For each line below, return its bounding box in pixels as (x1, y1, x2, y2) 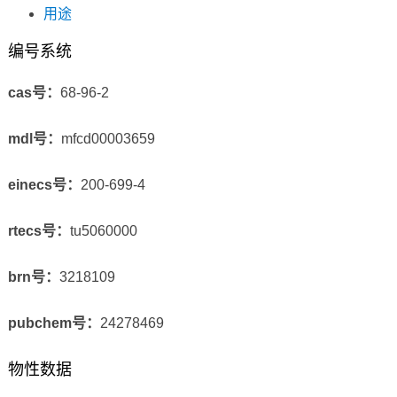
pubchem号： (7, 315, 100, 331)
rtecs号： (7, 223, 70, 239)
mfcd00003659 (60, 131, 155, 147)
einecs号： (7, 177, 81, 193)
